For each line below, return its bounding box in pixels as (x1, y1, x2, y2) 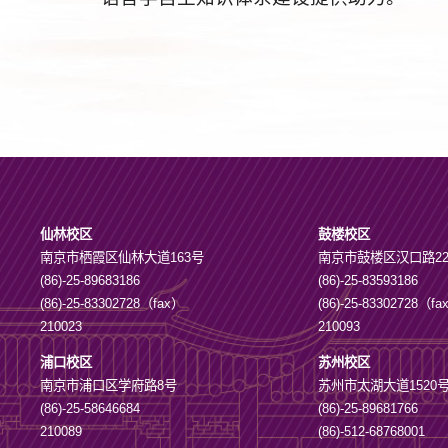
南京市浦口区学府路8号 (40, 378, 178, 394)
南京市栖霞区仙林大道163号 (40, 249, 205, 265)
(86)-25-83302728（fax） (40, 295, 185, 311)
